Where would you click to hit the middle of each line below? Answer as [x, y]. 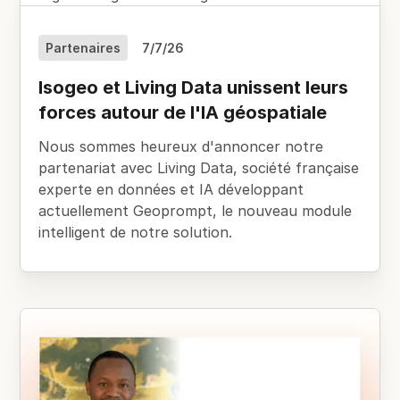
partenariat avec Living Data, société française [199, 167]
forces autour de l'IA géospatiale [183, 113]
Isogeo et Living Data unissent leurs [194, 88]
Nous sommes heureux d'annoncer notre [181, 146]
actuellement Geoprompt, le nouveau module [196, 210]
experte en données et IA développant [171, 189]
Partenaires [83, 48]
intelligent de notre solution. [136, 232]
